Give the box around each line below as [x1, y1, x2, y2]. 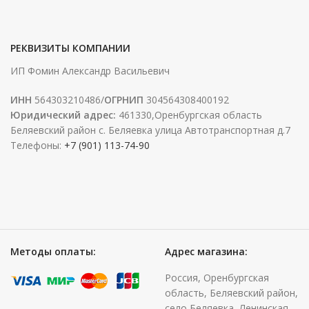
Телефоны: [10, 139, 64, 152]
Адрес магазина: [165, 244, 248, 258]
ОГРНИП [104, 93, 143, 107]
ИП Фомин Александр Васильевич [10, 64, 170, 78]
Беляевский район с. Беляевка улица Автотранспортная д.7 [10, 123, 290, 137]
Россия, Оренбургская [165, 270, 269, 284]
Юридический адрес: [10, 108, 116, 122]
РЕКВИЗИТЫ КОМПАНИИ [10, 41, 130, 55]
